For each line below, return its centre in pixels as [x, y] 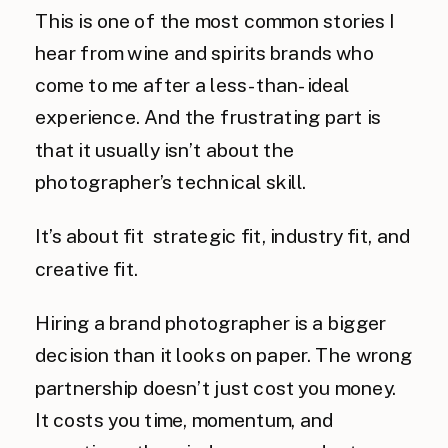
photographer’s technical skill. [171, 182]
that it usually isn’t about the [164, 149]
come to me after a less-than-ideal [192, 85]
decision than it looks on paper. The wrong [224, 355]
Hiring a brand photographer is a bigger [211, 323]
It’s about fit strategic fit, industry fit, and [223, 236]
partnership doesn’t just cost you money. [216, 387]
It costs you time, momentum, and [184, 420]
